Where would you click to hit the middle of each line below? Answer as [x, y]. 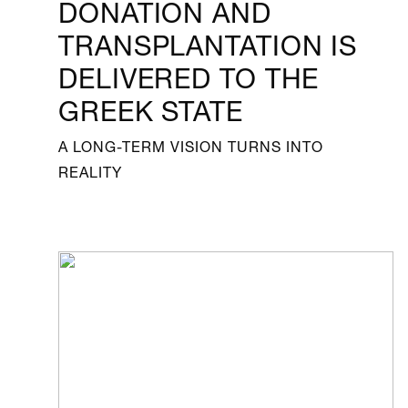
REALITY [90, 170]
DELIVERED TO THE [189, 74]
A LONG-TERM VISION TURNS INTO [191, 145]
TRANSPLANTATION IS [208, 41]
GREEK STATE [151, 107]
